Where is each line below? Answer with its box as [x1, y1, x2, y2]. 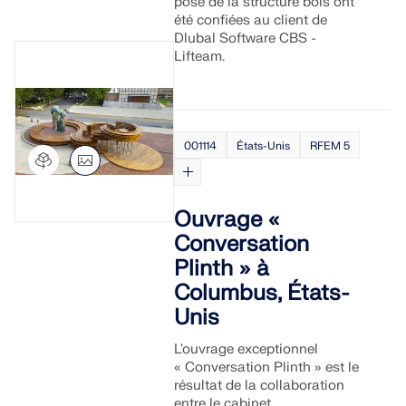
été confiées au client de [174, 12, 328, 29]
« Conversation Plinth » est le [174, 359, 360, 376]
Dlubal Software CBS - [174, 30, 317, 47]
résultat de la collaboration [174, 377, 345, 394]
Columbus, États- [174, 279, 351, 307]
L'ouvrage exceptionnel [174, 341, 319, 358]
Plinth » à [174, 255, 270, 283]
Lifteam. [174, 48, 226, 65]
